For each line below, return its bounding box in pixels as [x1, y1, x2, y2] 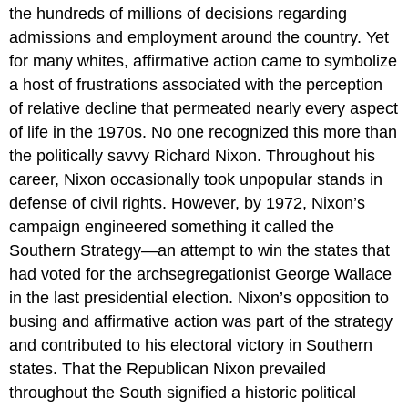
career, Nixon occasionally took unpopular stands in [9, 170, 383, 189]
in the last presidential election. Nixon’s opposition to [9, 289, 390, 308]
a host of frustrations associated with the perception [9, 76, 383, 95]
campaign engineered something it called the [9, 218, 335, 237]
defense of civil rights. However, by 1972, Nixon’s [9, 194, 366, 213]
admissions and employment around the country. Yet [9, 28, 390, 47]
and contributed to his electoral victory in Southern [9, 336, 373, 355]
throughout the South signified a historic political [9, 383, 357, 403]
